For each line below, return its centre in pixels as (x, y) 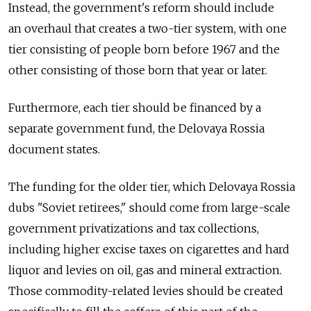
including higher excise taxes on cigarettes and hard (149, 250)
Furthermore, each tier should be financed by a (135, 108)
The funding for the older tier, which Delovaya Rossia (152, 187)
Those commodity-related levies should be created (146, 291)
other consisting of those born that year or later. (138, 70)
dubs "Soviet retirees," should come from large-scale (149, 208)
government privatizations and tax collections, (134, 229)
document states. (54, 150)
